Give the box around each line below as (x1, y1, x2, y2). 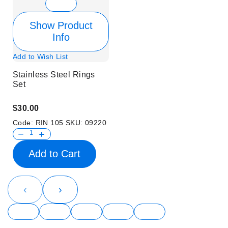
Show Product (29, 20, 93, 32)
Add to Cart (28, 148, 80, 159)
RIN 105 (35, 118, 66, 127)
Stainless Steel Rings (13, 70, 95, 79)
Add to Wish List (13, 52, 68, 61)
